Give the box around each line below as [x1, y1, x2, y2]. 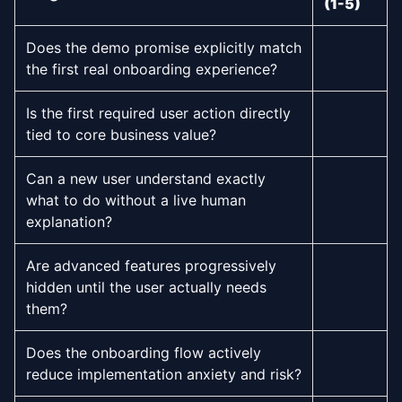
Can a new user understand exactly [26, 170, 266, 188]
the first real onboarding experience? [26, 60, 277, 78]
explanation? [26, 213, 112, 231]
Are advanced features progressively [26, 257, 276, 275]
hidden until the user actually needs [26, 278, 267, 296]
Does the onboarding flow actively [26, 344, 261, 362]
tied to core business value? [26, 126, 216, 144]
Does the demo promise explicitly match [26, 39, 301, 57]
